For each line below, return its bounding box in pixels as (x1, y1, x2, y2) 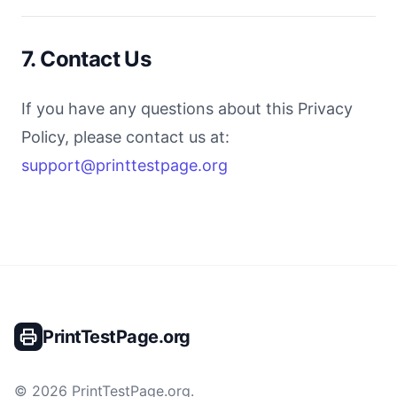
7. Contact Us (21, 46, 152, 72)
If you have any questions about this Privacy (21, 99, 353, 118)
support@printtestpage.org (21, 156, 228, 175)
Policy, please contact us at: (21, 128, 230, 146)
